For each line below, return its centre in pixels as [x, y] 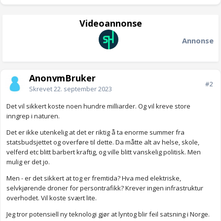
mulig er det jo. [28, 162]
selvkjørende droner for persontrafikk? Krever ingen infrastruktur [105, 188]
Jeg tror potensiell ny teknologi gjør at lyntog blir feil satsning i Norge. [108, 214]
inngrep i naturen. [33, 116]
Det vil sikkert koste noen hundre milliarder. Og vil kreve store [98, 106]
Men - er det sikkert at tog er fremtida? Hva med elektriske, [94, 178]
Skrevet [41, 89]
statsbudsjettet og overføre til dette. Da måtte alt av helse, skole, [103, 142]
